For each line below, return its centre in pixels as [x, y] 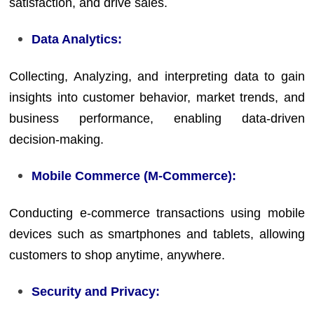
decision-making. [57, 139]
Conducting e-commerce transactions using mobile [157, 213]
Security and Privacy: [96, 292]
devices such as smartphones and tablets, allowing [157, 234]
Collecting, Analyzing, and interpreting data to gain [157, 76]
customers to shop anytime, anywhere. [117, 255]
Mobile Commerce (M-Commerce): [134, 176]
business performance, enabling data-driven [157, 118]
